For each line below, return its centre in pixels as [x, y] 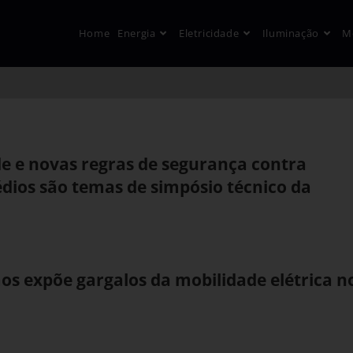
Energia [137, 33]
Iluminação [290, 33]
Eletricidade [209, 33]
